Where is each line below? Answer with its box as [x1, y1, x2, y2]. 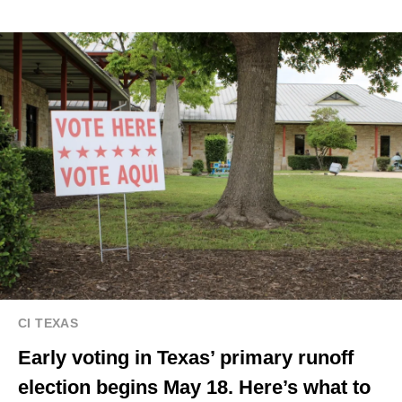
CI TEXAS [18, 316, 79, 331]
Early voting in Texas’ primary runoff [18, 346, 354, 370]
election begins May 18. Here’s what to [18, 376, 371, 399]
